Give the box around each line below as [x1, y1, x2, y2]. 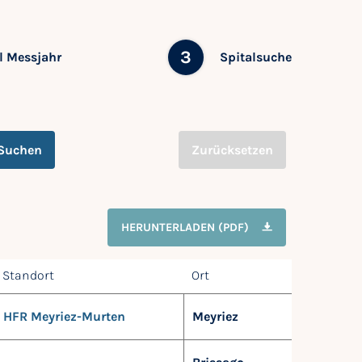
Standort [2, 267, 54, 283]
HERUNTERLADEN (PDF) [121, 220, 249, 234]
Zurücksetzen [191, 142, 273, 158]
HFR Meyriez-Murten [3, 308, 125, 324]
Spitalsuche [220, 48, 293, 65]
